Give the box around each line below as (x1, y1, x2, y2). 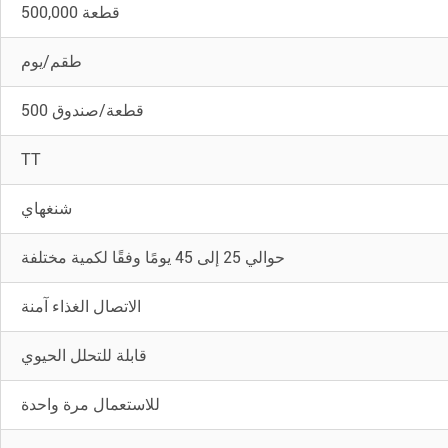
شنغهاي (21, 198, 73, 218)
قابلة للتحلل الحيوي (21, 345, 148, 365)
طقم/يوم (21, 51, 83, 71)
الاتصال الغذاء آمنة (21, 296, 142, 316)
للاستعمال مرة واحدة (21, 394, 161, 414)
